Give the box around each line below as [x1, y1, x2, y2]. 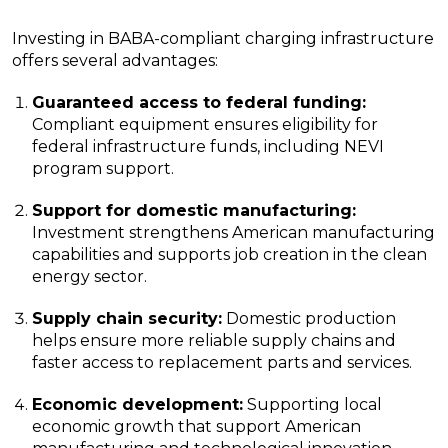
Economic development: [32, 395, 243, 415]
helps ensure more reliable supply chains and [32, 331, 396, 351]
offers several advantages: [12, 51, 218, 71]
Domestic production [222, 309, 396, 329]
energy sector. [32, 267, 147, 287]
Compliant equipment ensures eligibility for [32, 115, 378, 135]
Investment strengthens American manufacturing [32, 223, 435, 243]
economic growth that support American [32, 417, 361, 437]
